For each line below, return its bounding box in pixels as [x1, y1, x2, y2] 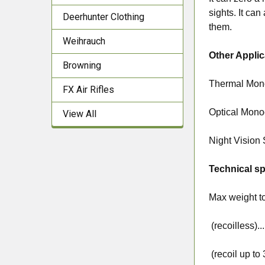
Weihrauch [63, 35, 105, 47]
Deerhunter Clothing [63, 11, 144, 22]
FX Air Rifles [63, 84, 114, 95]
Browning [63, 60, 101, 71]
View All [63, 108, 96, 119]
